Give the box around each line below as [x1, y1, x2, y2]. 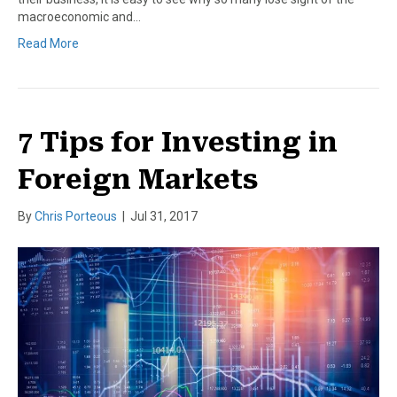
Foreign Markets [18, 164, 258, 196]
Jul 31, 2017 [130, 209, 198, 224]
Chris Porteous [35, 209, 117, 224]
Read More [18, 36, 79, 51]
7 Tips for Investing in [18, 127, 338, 159]
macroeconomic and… [18, 10, 141, 25]
